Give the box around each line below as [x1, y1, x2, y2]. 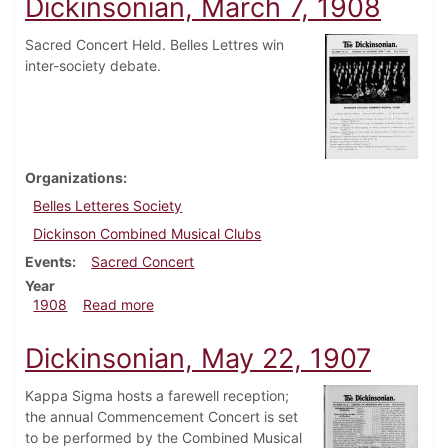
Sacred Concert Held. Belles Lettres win [25, 36, 284, 54]
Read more [82, 296, 154, 314]
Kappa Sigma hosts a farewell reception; [25, 387, 289, 405]
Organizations [25, 169, 123, 187]
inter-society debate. [25, 57, 161, 75]
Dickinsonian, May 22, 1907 [25, 342, 371, 376]
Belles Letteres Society [33, 197, 183, 215]
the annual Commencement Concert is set [25, 408, 298, 426]
